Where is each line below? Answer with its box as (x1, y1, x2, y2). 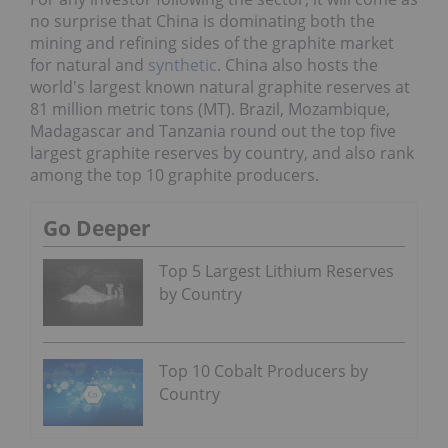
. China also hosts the (217, 54, 378, 77)
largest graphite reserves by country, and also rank (30, 142, 414, 165)
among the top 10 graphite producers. (30, 164, 319, 187)
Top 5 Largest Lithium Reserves (159, 260, 394, 283)
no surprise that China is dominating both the (30, 10, 375, 33)
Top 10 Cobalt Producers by (159, 359, 368, 382)
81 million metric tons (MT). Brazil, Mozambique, (30, 98, 390, 121)
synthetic (148, 54, 217, 77)
